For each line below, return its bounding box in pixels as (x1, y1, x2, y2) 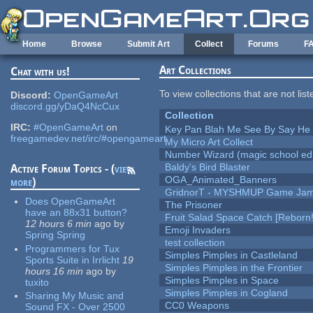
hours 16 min (25, 265, 84, 277)
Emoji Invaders (165, 224, 231, 236)
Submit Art (127, 39, 170, 49)
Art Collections (159, 64, 232, 78)
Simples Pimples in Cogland (165, 287, 289, 299)
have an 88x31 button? (25, 207, 128, 219)
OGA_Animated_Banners (165, 174, 277, 186)
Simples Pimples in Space (165, 275, 279, 286)
